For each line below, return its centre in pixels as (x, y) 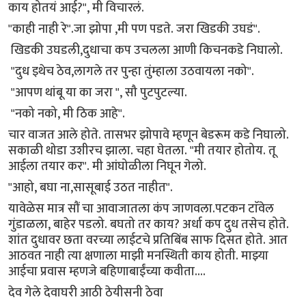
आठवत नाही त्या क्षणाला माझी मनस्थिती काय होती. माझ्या (138, 255)
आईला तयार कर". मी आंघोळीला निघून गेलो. (109, 166)
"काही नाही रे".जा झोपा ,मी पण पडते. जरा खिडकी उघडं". (134, 29)
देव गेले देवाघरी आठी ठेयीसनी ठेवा (87, 292)
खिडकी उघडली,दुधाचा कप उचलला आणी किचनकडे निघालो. (147, 50)
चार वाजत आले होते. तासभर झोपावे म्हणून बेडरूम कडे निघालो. (149, 135)
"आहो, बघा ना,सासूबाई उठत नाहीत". (92, 187)
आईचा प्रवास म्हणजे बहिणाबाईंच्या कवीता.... (108, 271)
